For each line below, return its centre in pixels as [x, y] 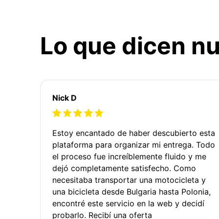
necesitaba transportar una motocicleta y [129, 180]
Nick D [65, 98]
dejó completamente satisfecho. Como [124, 168]
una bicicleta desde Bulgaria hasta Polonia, [131, 191]
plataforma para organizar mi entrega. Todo [134, 144]
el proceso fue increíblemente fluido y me [129, 156]
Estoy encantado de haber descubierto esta [134, 133]
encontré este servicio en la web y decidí [128, 203]
